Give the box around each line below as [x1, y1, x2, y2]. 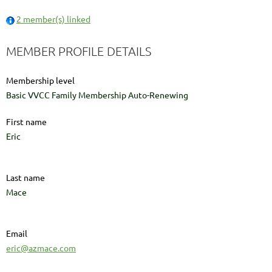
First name [6, 116, 47, 127]
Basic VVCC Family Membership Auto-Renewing [6, 89, 188, 101]
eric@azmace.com [6, 242, 76, 254]
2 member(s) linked [16, 13, 90, 25]
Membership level [6, 75, 75, 86]
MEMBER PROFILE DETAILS [6, 44, 151, 59]
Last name [6, 172, 45, 183]
